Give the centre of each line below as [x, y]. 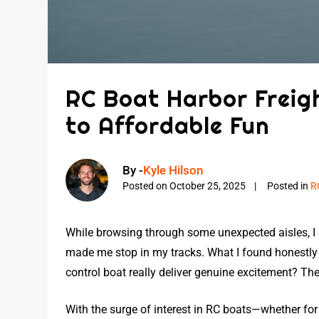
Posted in [289, 187]
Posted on [146, 187]
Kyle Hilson [173, 171]
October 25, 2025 [208, 187]
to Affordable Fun [168, 126]
